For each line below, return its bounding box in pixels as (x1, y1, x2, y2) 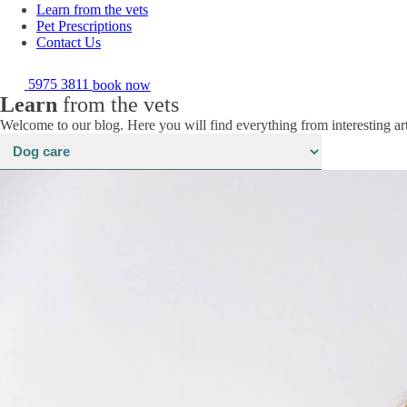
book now (92, 76, 151, 93)
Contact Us (36, 34, 101, 50)
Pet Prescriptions (36, 17, 132, 34)
